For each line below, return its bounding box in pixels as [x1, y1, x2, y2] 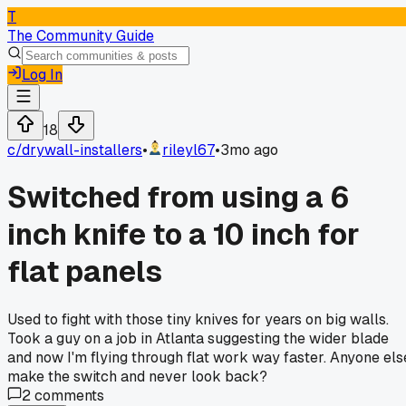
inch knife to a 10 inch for [7, 216, 360, 254]
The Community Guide [7, 26, 154, 45]
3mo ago [220, 140, 278, 159]
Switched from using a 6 [7, 179, 350, 217]
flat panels [7, 253, 162, 291]
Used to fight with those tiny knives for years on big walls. [7, 309, 389, 329]
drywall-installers [22, 140, 142, 159]
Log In [22, 65, 63, 84]
